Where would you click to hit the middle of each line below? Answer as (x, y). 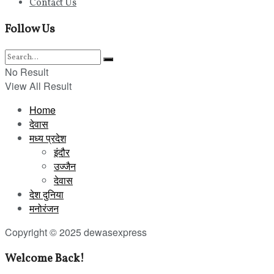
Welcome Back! (45, 259)
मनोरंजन (44, 209)
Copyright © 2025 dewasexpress (76, 232)
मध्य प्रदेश (48, 138)
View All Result (38, 86)
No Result (27, 72)
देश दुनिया (46, 194)
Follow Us (30, 29)
